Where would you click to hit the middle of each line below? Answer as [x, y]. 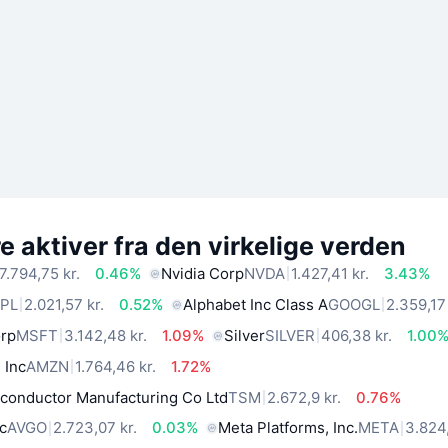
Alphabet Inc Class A [256, 304]
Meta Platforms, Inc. [288, 428]
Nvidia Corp [203, 273]
